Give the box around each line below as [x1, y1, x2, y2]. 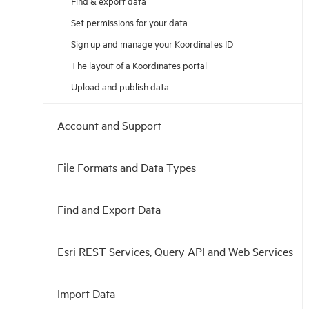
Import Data [57, 286, 115, 301]
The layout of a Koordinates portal [71, 58, 207, 71]
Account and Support [57, 117, 161, 132]
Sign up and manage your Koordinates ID [71, 37, 233, 50]
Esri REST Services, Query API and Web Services [57, 243, 293, 259]
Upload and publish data [71, 79, 169, 92]
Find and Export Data [57, 201, 161, 217]
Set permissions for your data [71, 15, 188, 28]
